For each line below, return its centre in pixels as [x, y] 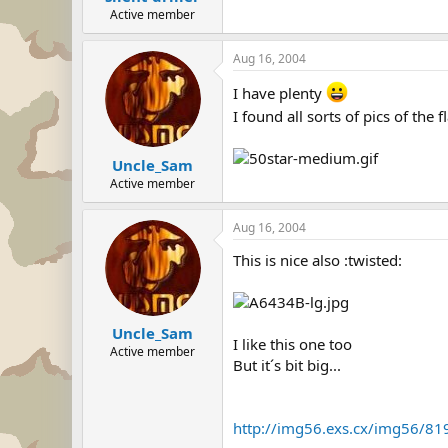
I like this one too [292, 343]
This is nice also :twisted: [317, 259]
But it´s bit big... [287, 364]
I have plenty [279, 93]
